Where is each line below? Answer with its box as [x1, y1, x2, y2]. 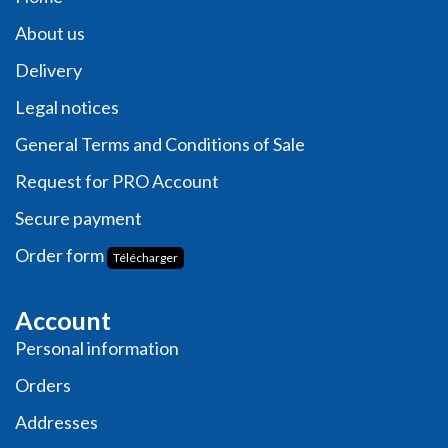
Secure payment [15, 207, 142, 230]
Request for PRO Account [15, 170, 219, 193]
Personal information [15, 337, 179, 360]
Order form [15, 244, 104, 267]
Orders [15, 374, 71, 397]
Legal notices [15, 96, 119, 119]
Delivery [15, 59, 82, 82]
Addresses [15, 411, 98, 434]
